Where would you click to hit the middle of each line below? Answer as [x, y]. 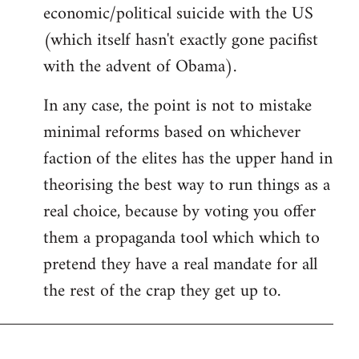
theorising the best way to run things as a [187, 186]
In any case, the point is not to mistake [177, 107]
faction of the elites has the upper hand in [188, 159]
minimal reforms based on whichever [172, 133]
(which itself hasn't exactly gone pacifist [181, 41]
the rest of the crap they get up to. [162, 292]
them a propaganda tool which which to [182, 239]
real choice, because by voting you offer [179, 212]
